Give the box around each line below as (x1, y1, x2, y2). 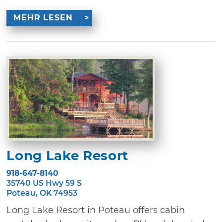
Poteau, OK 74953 (6, 188, 78, 198)
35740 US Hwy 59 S (6, 178, 82, 188)
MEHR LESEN (13, 13, 73, 23)
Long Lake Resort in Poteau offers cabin (6, 204, 185, 216)
